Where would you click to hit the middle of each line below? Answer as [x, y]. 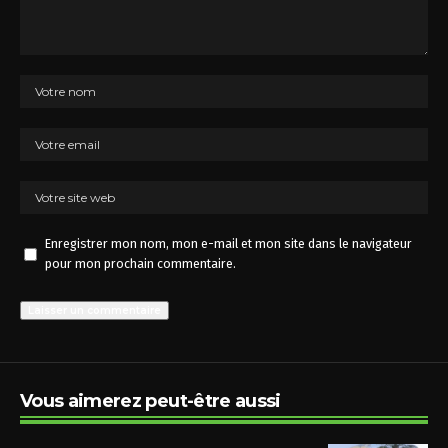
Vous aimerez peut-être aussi [150, 401]
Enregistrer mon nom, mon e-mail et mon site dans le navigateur [228, 243]
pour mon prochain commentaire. [140, 263]
